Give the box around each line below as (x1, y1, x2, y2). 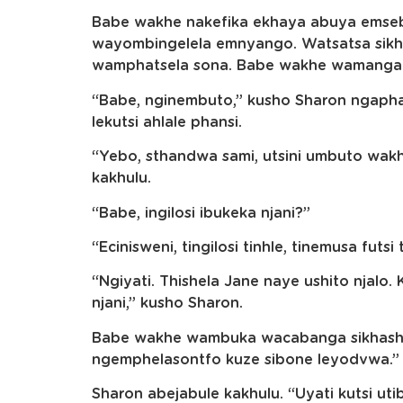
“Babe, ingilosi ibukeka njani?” (92, 205, 310, 220)
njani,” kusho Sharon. (92, 296, 243, 311)
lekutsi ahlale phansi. (92, 114, 242, 130)
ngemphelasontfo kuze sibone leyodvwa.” (92, 352, 399, 367)
